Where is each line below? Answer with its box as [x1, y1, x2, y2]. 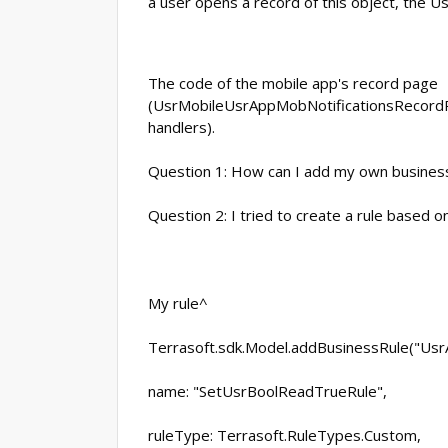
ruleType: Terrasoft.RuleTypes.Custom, [148, 425, 421, 445]
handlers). [148, 117, 215, 137]
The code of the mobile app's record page [148, 73, 438, 93]
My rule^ [148, 293, 208, 313]
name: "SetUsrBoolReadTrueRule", [148, 381, 387, 401]
